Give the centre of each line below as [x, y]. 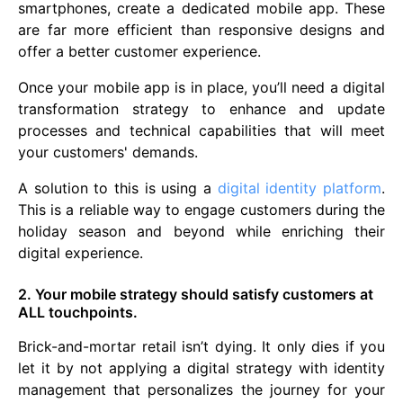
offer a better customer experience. [139, 52]
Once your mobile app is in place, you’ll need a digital [201, 88]
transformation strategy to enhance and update [201, 109]
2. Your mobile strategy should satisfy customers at [196, 295]
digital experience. [81, 253]
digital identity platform [300, 188]
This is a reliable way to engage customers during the [201, 210]
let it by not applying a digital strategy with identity [201, 368]
